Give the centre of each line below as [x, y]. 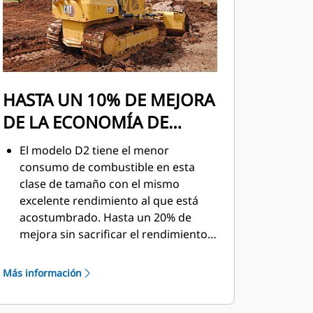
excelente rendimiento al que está [109, 201]
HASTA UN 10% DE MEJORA [108, 100]
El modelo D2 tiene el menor [94, 150]
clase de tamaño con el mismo [99, 184]
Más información [42, 273]
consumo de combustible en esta [107, 167]
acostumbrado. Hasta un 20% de [105, 217]
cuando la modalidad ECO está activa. [118, 251]
